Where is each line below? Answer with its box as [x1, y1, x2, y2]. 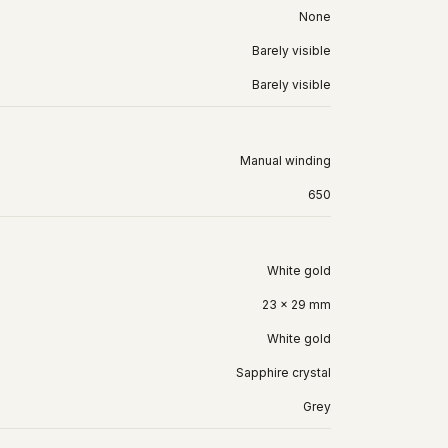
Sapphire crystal [236, 364, 331, 380]
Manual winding [240, 152, 331, 168]
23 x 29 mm [262, 296, 331, 312]
